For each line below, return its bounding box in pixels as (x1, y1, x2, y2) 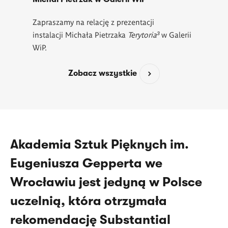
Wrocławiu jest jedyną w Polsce (10, 174, 202, 189)
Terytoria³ (128, 29, 159, 39)
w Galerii (159, 29, 191, 39)
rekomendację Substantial (10, 212, 170, 227)
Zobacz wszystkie (68, 68, 137, 78)
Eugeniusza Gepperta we (10, 155, 162, 170)
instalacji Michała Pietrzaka (33, 29, 128, 39)
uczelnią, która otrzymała (10, 193, 167, 208)
